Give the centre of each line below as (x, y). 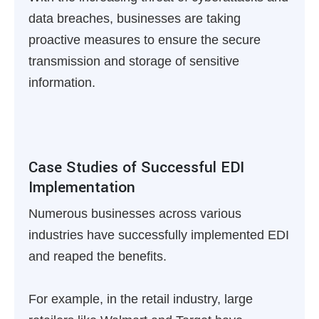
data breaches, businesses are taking (135, 19)
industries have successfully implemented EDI (159, 235)
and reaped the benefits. (98, 256)
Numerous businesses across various (135, 214)
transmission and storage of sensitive (134, 61)
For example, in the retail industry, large (141, 299)
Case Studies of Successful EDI (136, 167)
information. (62, 83)
